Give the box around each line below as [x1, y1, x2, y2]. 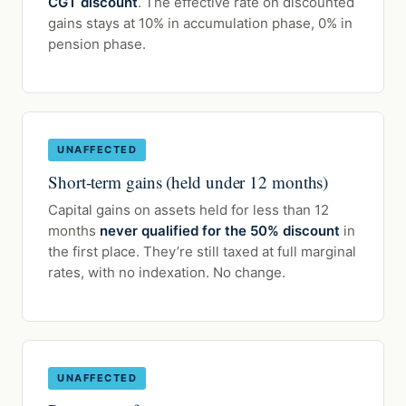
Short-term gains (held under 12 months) [48, 170, 329, 194]
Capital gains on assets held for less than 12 [48, 201, 329, 219]
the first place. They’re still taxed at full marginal [48, 243, 356, 261]
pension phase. [48, 35, 146, 53]
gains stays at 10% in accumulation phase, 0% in [48, 14, 353, 33]
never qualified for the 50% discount [100, 222, 340, 240]
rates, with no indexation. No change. [48, 264, 285, 282]
